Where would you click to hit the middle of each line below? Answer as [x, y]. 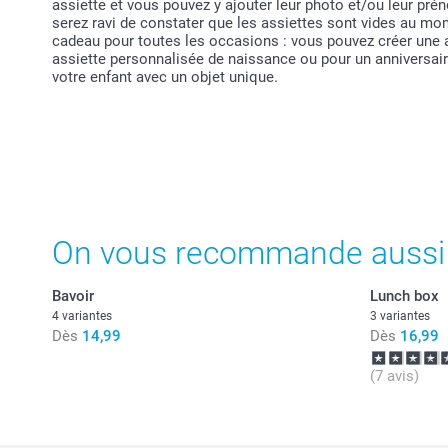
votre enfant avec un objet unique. [165, 76]
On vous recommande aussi [248, 253]
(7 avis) [394, 376]
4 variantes [82, 316]
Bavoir [73, 296]
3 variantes [399, 316]
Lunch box [404, 296]
